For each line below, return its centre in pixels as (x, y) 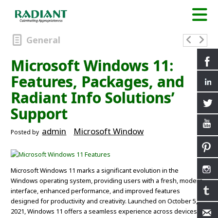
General (43, 40)
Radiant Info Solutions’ (93, 98)
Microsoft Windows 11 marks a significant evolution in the (95, 171)
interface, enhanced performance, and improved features (96, 191)
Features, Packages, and (98, 82)
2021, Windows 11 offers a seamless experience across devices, (105, 211)
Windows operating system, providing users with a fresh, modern (107, 181)
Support (39, 114)
